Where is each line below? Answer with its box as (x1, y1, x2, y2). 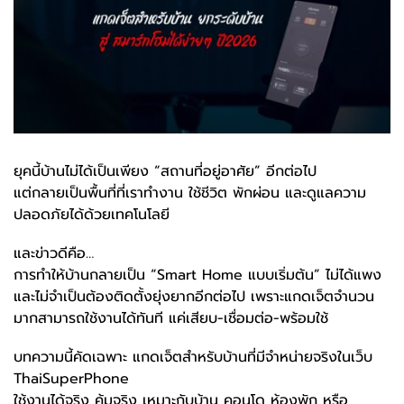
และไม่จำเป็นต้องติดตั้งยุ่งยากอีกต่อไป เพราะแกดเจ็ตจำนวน (14, 286, 374, 308)
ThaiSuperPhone (14, 368, 129, 390)
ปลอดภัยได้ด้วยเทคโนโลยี (14, 204, 170, 226)
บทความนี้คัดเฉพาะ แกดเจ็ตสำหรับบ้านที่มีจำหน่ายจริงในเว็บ (14, 346, 372, 369)
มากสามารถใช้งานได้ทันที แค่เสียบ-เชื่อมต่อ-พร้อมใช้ (14, 308, 328, 330)
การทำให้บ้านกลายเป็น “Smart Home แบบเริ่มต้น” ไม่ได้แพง (14, 264, 381, 287)
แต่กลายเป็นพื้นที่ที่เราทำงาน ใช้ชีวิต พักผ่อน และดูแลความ (14, 182, 366, 205)
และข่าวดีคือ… (14, 243, 94, 265)
